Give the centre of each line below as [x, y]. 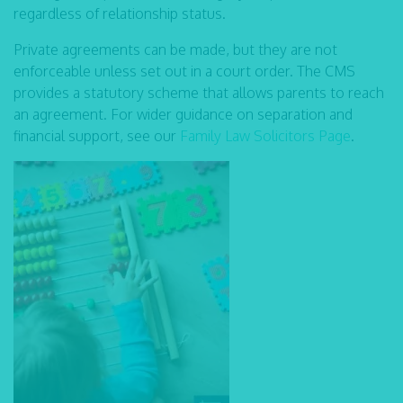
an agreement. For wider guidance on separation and [183, 114]
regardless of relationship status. [120, 13]
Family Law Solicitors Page [265, 136]
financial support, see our [97, 136]
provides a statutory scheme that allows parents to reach [199, 93]
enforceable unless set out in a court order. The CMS [184, 71]
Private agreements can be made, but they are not [175, 49]
